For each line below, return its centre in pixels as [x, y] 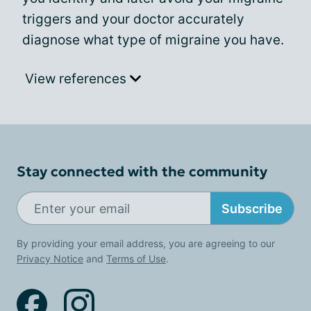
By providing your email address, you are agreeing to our [146, 243]
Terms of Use [136, 259]
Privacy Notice [50, 259]
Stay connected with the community [142, 171]
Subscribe [252, 208]
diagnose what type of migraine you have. [153, 40]
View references [77, 79]
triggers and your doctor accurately [133, 19]
